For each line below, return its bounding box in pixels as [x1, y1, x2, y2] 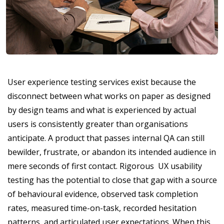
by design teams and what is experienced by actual [7, 104, 196, 115]
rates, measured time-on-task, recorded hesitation [7, 202, 196, 213]
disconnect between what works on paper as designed [7, 90, 210, 101]
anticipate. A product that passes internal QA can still [7, 132, 204, 143]
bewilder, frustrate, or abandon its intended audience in [7, 146, 216, 157]
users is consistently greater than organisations [7, 118, 188, 129]
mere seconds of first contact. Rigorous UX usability [7, 160, 202, 171]
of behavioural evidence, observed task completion [7, 188, 198, 199]
